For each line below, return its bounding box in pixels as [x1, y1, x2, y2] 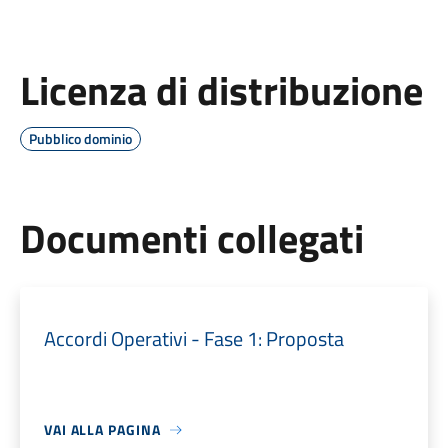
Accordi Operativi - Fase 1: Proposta [43, 323, 344, 354]
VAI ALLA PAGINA [43, 419, 161, 440]
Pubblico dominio [28, 128, 132, 149]
